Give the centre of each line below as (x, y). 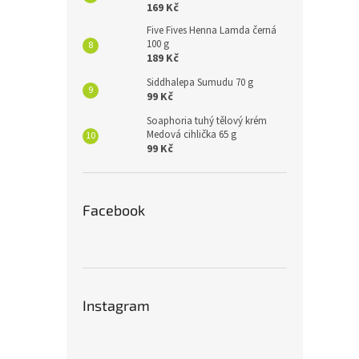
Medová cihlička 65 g (192, 135)
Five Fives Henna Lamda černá (212, 31)
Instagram (116, 306)
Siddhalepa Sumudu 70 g (200, 83)
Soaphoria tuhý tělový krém (207, 121)
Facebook (114, 210)
